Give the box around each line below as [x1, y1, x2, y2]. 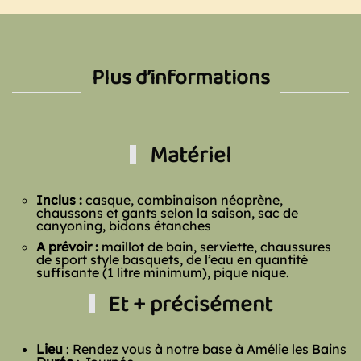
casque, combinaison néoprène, [82, 192, 283, 208]
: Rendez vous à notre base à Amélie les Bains [63, 341, 346, 357]
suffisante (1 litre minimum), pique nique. [36, 264, 289, 280]
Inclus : [36, 192, 82, 208]
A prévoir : [36, 239, 98, 255]
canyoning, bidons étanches [36, 218, 211, 234]
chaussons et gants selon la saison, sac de [36, 205, 298, 221]
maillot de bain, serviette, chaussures [98, 239, 331, 255]
